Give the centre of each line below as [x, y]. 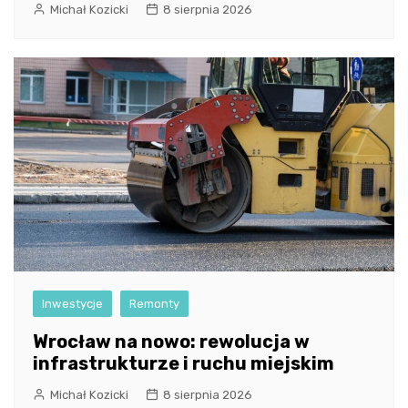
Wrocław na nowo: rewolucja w [171, 341]
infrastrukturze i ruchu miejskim [184, 363]
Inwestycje [72, 303]
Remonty [154, 303]
